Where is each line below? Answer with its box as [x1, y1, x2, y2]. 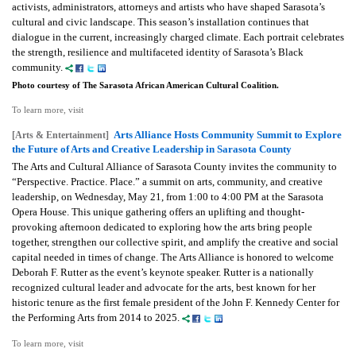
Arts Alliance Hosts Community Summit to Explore [114, 129, 342, 141]
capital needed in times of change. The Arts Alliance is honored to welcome [12, 251, 334, 264]
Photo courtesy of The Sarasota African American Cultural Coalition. [12, 80, 279, 91]
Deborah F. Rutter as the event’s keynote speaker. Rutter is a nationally [12, 266, 314, 279]
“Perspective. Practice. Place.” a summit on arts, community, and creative [12, 176, 323, 188]
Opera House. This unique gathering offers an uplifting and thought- [12, 206, 304, 219]
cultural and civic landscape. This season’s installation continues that [12, 16, 309, 29]
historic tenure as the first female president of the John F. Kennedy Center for [12, 296, 339, 309]
